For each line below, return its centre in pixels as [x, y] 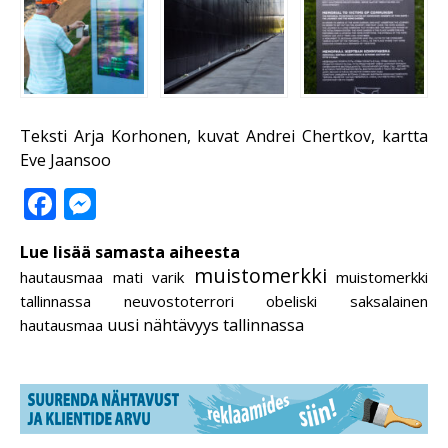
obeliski [292, 300]
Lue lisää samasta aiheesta [130, 251]
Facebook [126, 203]
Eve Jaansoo [65, 159]
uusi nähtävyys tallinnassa [205, 324]
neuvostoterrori [178, 300]
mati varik [148, 276]
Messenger [178, 203]
